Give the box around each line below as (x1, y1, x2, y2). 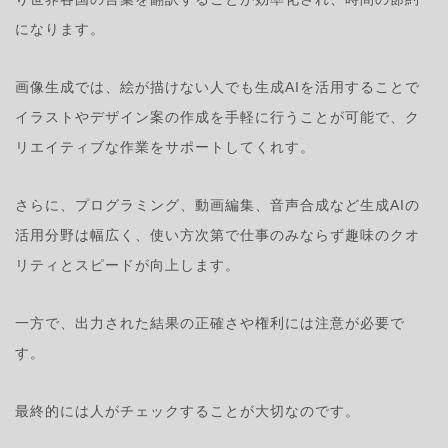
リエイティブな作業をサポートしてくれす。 (15, 138, 315, 155)
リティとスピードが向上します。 (15, 256, 240, 273)
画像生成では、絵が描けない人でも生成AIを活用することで (15, 78, 420, 95)
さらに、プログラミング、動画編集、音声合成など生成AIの (15, 196, 420, 213)
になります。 (15, 20, 105, 37)
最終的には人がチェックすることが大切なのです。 (15, 402, 360, 419)
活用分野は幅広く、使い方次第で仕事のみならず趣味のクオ (15, 226, 420, 243)
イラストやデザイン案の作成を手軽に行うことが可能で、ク (15, 108, 420, 125)
